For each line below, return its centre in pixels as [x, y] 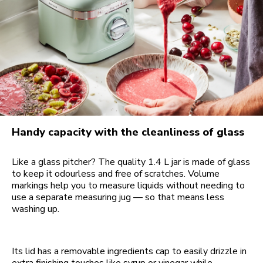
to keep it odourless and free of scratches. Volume [116, 174]
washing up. [37, 209]
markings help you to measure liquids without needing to [128, 186]
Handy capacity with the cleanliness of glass [128, 132]
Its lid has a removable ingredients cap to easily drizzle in [129, 252]
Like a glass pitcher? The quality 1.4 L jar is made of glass [131, 162]
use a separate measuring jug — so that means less [118, 198]
